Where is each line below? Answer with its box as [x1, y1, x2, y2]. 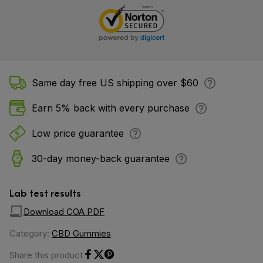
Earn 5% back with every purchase [32, 102, 190, 114]
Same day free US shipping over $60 [32, 77, 198, 89]
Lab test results [9, 186, 81, 199]
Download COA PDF [23, 205, 104, 217]
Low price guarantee [32, 127, 124, 139]
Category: [9, 228, 52, 239]
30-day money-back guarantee [32, 153, 170, 164]
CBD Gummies [52, 228, 111, 239]
